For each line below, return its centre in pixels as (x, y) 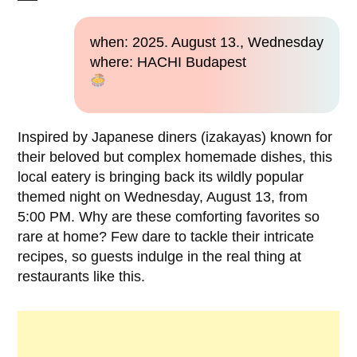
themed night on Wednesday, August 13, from (163, 196)
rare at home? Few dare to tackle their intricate (166, 236)
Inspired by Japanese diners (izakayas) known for (175, 137)
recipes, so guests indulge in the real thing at (160, 256)
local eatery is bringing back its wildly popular (161, 177)
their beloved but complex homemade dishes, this (175, 157)
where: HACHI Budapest (168, 62)
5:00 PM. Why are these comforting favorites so (169, 216)
